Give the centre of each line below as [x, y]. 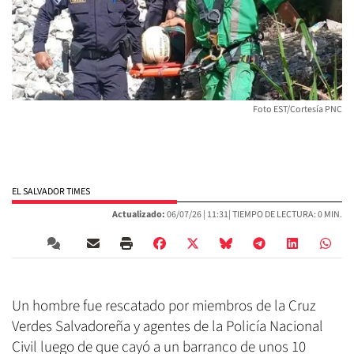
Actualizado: [139, 215]
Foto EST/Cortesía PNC [298, 110]
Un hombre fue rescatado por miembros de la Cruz [164, 307]
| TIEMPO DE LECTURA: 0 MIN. [285, 215]
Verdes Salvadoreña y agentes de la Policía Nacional [168, 327]
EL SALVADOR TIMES [51, 192]
